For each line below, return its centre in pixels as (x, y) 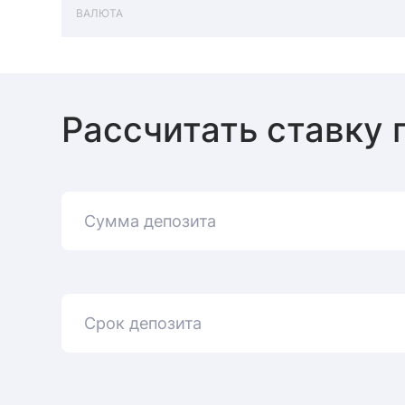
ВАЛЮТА (99, 13)
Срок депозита (143, 323)
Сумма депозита (150, 221)
